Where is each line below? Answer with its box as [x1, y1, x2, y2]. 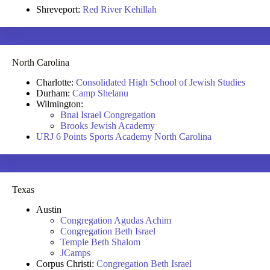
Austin [36, 204, 61, 215]
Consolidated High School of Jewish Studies [76, 77, 245, 87]
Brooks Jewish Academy [60, 120, 155, 131]
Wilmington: [36, 98, 83, 109]
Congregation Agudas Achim [60, 215, 171, 225]
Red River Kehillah [83, 4, 157, 14]
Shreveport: [36, 4, 83, 14]
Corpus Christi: [36, 258, 96, 269]
